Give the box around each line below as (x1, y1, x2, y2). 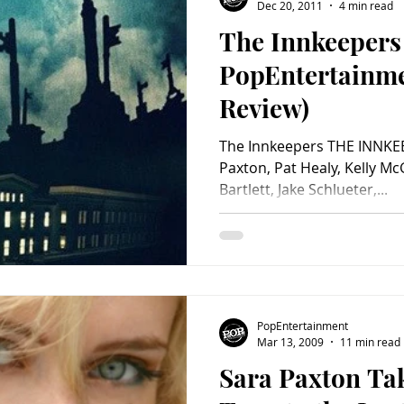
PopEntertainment (257, 318, 348, 333)
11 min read (340, 334, 400, 349)
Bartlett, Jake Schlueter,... (219, 179, 388, 199)
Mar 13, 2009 (257, 334, 324, 349)
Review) (219, 91, 309, 124)
